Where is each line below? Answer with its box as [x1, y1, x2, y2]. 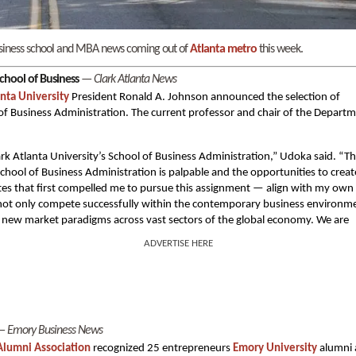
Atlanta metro [190, 43, 257, 56]
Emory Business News [7, 324, 103, 338]
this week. [257, 43, 303, 56]
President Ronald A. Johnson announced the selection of [69, 91, 340, 104]
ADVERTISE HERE [143, 238, 213, 249]
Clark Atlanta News [94, 73, 176, 87]
